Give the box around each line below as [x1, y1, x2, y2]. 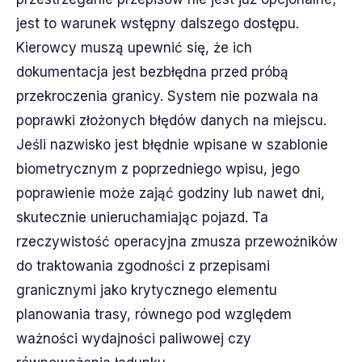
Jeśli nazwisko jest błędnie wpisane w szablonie [16, 137, 328, 153]
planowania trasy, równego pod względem [16, 306, 292, 322]
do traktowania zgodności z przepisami [16, 258, 270, 274]
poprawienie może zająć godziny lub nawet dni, [16, 185, 325, 201]
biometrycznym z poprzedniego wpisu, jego [16, 161, 300, 177]
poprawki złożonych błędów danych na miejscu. [16, 112, 326, 128]
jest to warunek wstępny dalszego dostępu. [16, 15, 299, 32]
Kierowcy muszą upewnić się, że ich [16, 40, 252, 56]
